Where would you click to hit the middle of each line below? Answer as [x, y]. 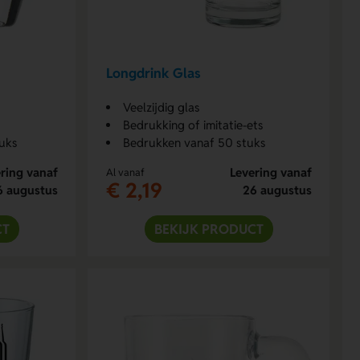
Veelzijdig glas [161, 107]
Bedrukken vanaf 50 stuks [194, 142]
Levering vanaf [270, 172]
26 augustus [277, 190]
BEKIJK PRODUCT [209, 229]
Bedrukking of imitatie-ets [193, 125]
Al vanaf [125, 172]
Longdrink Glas [153, 74]
